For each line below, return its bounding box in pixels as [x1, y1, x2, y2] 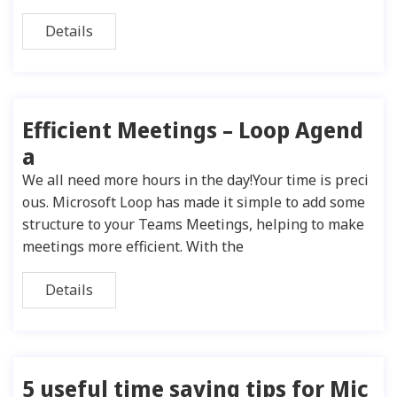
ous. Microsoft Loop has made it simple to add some [22, 192, 365, 212]
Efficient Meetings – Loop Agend [22, 114, 363, 144]
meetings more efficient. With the [22, 237, 244, 256]
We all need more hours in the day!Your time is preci [22, 170, 369, 190]
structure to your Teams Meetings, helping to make [22, 214, 364, 234]
